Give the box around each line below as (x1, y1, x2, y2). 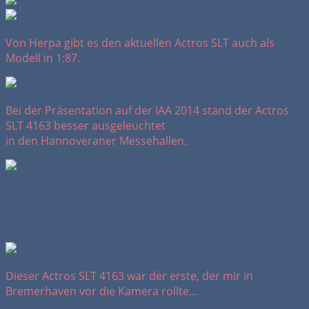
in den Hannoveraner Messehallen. (6, 133, 187, 149)
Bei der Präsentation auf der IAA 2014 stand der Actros (6, 103, 289, 119)
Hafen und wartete (6, 201, 103, 217)
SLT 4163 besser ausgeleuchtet (6, 118, 166, 134)
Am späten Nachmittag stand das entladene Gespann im (6, 186, 299, 201)
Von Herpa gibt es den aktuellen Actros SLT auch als (6, 35, 275, 51)
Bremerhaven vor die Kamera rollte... (6, 283, 197, 299)
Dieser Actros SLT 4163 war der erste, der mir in (6, 268, 253, 284)
